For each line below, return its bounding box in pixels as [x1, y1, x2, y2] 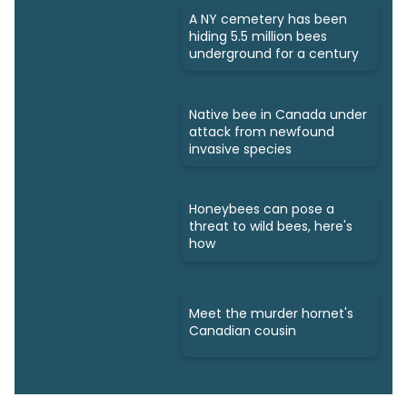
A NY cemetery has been [189, 9, 347, 28]
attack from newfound [189, 122, 334, 141]
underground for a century [189, 44, 359, 63]
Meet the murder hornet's [189, 303, 353, 323]
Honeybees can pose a [189, 200, 334, 219]
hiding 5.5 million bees [189, 26, 327, 45]
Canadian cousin [189, 321, 296, 340]
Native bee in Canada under [189, 104, 367, 124]
